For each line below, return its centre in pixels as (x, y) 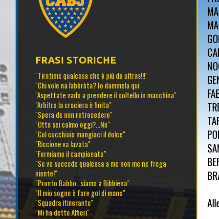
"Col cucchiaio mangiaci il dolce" (80, 134)
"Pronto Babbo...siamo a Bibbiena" (82, 183)
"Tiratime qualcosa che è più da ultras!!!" (91, 76)
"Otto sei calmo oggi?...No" (73, 125)
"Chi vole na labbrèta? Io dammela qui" (88, 86)
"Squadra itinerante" (64, 203)
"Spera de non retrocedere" (74, 115)
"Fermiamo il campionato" (71, 154)
